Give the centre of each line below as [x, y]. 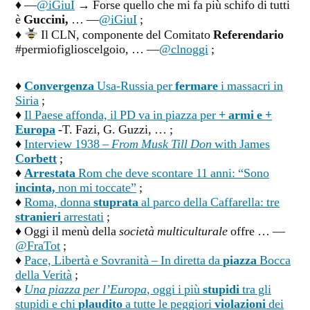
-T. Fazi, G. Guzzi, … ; [114, 130]
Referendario [249, 35]
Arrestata [50, 173]
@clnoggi [184, 49]
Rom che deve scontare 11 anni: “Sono [172, 173]
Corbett [36, 159]
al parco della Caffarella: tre [209, 202]
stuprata [116, 202]
